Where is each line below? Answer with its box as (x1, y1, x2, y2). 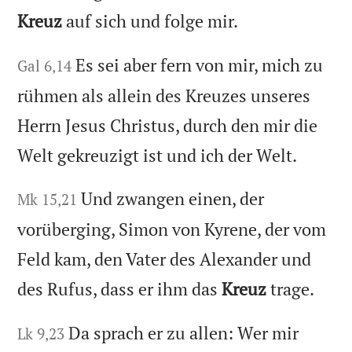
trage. (266, 277, 315, 301)
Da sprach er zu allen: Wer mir (68, 321, 299, 345)
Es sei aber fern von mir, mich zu (75, 53, 324, 76)
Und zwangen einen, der (81, 187, 265, 211)
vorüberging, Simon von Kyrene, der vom (17, 218, 327, 241)
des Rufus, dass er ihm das (17, 277, 222, 301)
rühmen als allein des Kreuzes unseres (17, 83, 311, 107)
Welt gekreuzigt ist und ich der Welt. (17, 143, 298, 167)
